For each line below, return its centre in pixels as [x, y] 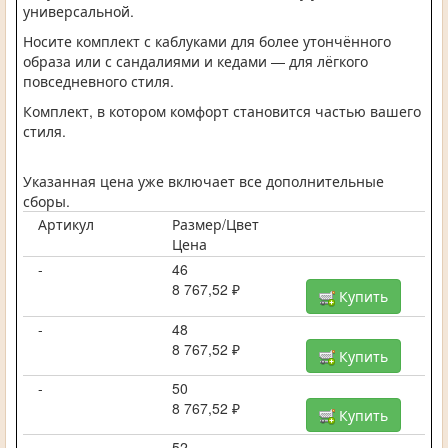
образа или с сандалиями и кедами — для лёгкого [195, 61]
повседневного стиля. [98, 81]
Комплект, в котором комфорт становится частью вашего [222, 111]
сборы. [46, 201]
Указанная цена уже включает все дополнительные [203, 181]
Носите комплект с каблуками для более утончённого [207, 41]
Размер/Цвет [215, 224]
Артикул [66, 224]
